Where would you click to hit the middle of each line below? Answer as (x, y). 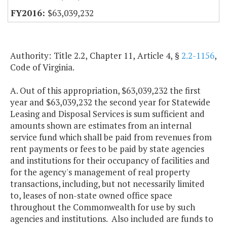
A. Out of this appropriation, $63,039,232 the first (105, 91)
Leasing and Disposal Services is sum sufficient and (107, 114)
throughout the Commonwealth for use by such (103, 207)
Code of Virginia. (42, 67)
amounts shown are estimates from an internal (101, 126)
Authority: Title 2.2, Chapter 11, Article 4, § (96, 56)
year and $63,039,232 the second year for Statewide (110, 102)
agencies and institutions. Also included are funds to (112, 219)
